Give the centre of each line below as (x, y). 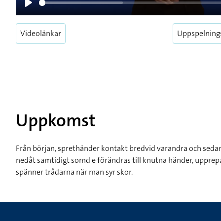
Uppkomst (55, 121)
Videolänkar (41, 33)
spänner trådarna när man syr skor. (74, 172)
